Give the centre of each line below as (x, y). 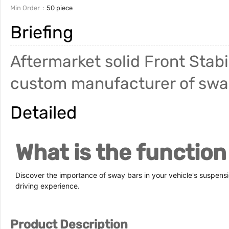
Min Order (25, 8)
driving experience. (48, 186)
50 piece (60, 8)
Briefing (42, 32)
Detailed (43, 113)
